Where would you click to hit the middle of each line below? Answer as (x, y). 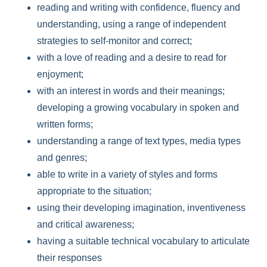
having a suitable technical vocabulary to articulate (144, 241)
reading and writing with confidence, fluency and (139, 7)
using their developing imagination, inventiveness (142, 208)
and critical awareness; (86, 224)
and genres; (62, 158)
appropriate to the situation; (94, 191)
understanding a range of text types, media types (139, 141)
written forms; (65, 124)
